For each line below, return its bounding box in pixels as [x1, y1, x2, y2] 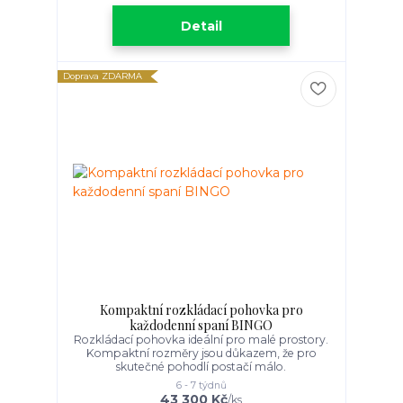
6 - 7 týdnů [175, 380, 227, 392]
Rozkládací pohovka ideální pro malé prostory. [74, 333, 329, 347]
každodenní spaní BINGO [130, 317, 273, 335]
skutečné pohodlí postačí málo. [116, 360, 287, 374]
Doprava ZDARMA [63, 71, 143, 82]
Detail [180, 17, 222, 34]
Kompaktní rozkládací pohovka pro [99, 301, 303, 319]
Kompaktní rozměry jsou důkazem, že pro [85, 346, 317, 361]
